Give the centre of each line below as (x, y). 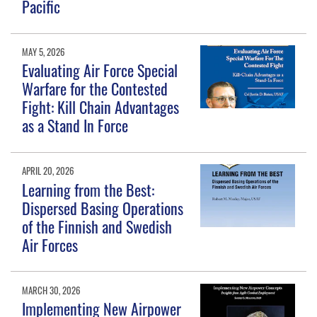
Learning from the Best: (88, 189)
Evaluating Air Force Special (100, 70)
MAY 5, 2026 (44, 52)
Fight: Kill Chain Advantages (101, 107)
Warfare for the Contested (95, 89)
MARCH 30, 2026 (52, 290)
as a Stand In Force (75, 126)
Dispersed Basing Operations (103, 208)
